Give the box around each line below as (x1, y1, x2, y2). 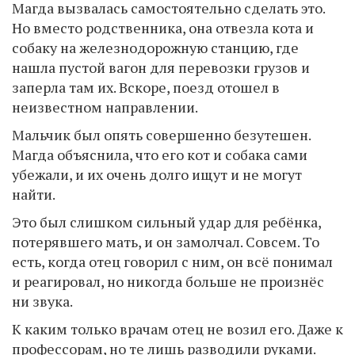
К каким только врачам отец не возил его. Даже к (12, 319, 343, 338)
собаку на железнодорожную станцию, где (12, 38, 299, 57)
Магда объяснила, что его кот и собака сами (12, 145, 307, 164)
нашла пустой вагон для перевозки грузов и (12, 58, 310, 77)
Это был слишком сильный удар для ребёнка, (12, 212, 321, 231)
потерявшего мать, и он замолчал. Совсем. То (12, 232, 319, 251)
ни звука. (12, 292, 73, 311)
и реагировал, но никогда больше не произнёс (12, 272, 324, 291)
